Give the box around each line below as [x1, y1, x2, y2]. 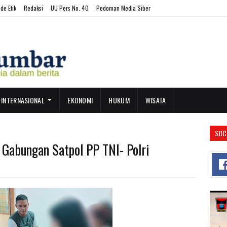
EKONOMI [67, 95, 93, 105]
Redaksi [24, 4, 43, 12]
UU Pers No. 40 [51, 4, 89, 12]
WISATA [145, 95, 166, 105]
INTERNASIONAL [1, 95, 45, 105]
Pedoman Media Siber [96, 4, 150, 12]
